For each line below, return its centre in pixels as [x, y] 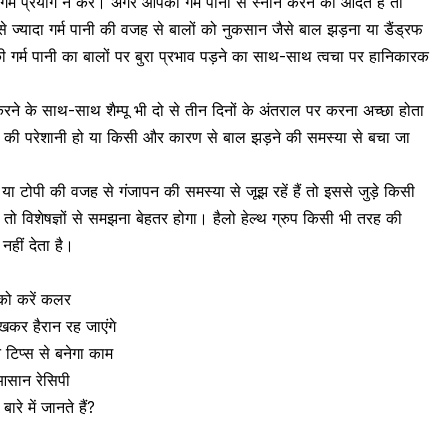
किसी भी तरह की [350, 218]
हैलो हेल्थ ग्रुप [255, 218]
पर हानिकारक [386, 56]
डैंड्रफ [403, 29]
